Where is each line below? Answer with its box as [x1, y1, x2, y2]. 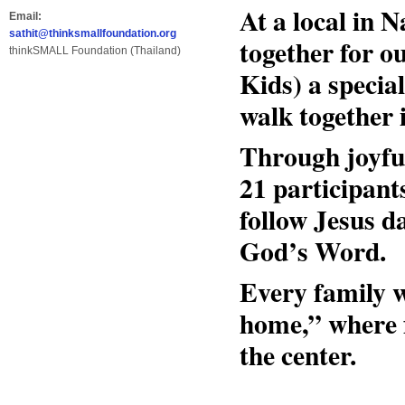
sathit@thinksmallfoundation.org [9, 26, 176, 40]
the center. [240, 334, 356, 374]
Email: [9, 9, 42, 23]
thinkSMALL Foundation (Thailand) [9, 43, 181, 57]
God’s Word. [240, 231, 386, 270]
